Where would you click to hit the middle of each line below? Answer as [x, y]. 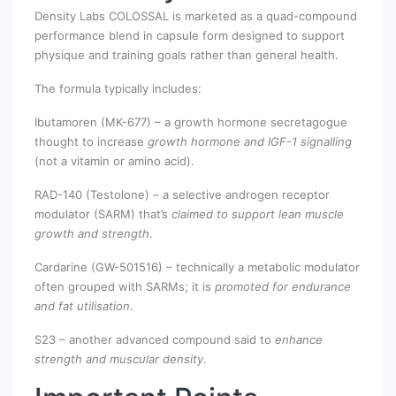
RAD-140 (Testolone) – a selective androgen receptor [182, 194]
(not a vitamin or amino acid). [114, 160]
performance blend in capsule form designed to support [190, 35]
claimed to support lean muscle [258, 213]
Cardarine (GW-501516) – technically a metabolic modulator [197, 267]
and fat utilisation [82, 305]
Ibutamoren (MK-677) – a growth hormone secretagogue [191, 122]
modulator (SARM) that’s [103, 213]
